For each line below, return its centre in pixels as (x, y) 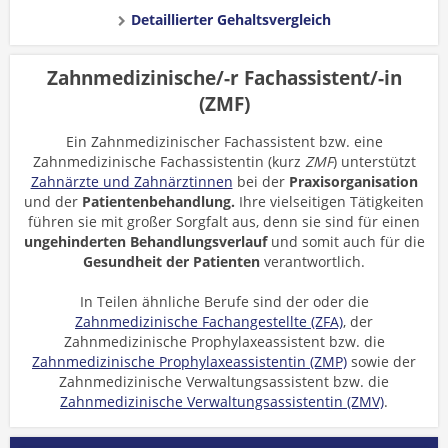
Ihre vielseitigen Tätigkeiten (329, 201)
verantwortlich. (312, 261)
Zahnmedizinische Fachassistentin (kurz (168, 161)
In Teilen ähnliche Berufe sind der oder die (224, 301)
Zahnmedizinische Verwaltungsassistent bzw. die (224, 381)
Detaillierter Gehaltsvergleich (230, 19)
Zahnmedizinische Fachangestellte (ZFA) (209, 321)
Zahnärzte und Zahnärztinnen (131, 181)
